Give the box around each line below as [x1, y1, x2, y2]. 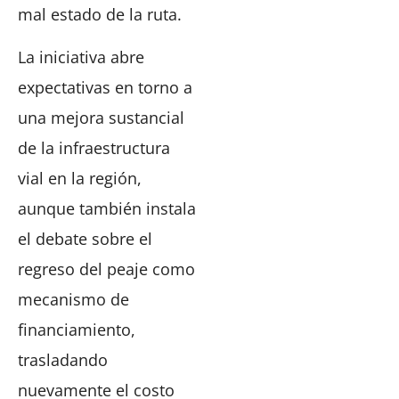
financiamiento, [18, 319, 135, 341]
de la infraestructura [18, 137, 170, 159]
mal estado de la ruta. [18, 3, 182, 25]
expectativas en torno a [18, 77, 192, 99]
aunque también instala [18, 198, 196, 220]
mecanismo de [18, 289, 129, 311]
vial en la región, [18, 167, 142, 190]
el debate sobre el [18, 228, 152, 250]
